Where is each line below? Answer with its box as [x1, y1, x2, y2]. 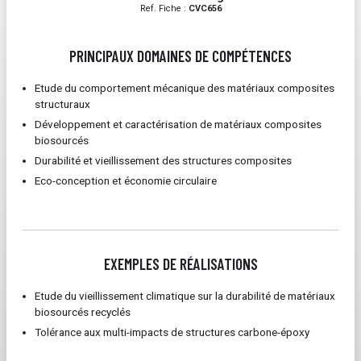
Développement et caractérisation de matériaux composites [35, 118, 322, 131]
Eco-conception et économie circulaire [35, 174, 217, 187]
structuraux [35, 98, 90, 110]
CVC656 [188, 3, 222, 14]
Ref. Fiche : [139, 3, 189, 14]
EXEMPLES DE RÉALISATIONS [103, 255, 258, 273]
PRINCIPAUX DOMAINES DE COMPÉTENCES [69, 47, 292, 65]
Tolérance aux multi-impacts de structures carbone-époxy [35, 326, 309, 338]
